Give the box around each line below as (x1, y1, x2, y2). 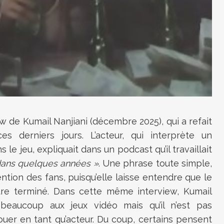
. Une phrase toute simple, (98, 158, 212, 169)
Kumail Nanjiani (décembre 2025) (22, 116, 162, 127)
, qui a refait (161, 116, 212, 127)
